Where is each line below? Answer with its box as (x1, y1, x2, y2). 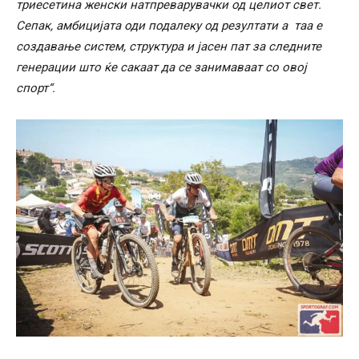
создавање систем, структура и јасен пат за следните (16, 38, 321, 54)
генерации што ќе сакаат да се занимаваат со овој (16, 59, 307, 75)
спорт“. (16, 80, 55, 95)
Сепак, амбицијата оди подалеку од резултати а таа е (16, 18, 322, 33)
